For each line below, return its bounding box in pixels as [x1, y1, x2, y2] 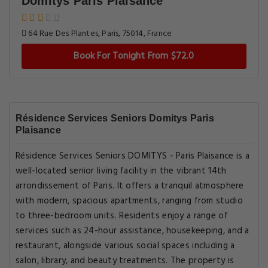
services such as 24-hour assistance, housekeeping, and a [16, 224, 249, 238]
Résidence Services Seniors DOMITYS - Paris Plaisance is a [16, 149, 250, 163]
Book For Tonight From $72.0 [74, 48, 194, 64]
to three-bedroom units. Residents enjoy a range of [16, 209, 228, 223]
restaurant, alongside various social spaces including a [16, 239, 235, 253]
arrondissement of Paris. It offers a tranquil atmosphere [16, 179, 244, 193]
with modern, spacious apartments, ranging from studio [16, 194, 243, 208]
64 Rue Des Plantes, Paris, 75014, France [26, 27, 172, 41]
